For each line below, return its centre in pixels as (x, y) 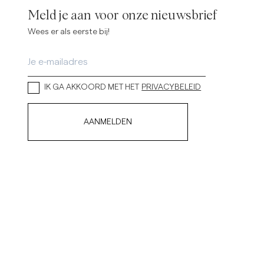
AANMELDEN (108, 122)
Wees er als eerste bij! (69, 32)
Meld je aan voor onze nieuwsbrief (122, 16)
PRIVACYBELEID (171, 87)
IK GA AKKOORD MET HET (92, 87)
